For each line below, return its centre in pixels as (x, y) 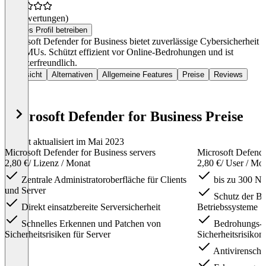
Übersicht (26, 75)
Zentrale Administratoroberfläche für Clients (103, 180)
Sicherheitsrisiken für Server (58, 235)
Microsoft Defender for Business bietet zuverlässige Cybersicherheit (132, 42)
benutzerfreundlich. (41, 63)
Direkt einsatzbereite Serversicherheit (90, 207)
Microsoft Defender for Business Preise (124, 117)
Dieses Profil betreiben (48, 30)
